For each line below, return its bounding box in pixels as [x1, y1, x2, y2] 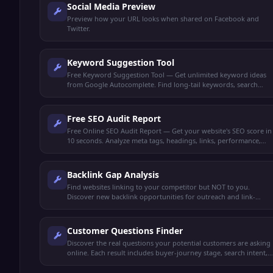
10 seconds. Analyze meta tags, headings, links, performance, [67, 136, 261, 145]
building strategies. [67, 202, 129, 211]
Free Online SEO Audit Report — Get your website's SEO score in [67, 126, 272, 135]
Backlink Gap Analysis [67, 169, 159, 180]
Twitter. [67, 24, 90, 33]
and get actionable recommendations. [67, 146, 188, 155]
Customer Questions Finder [67, 225, 183, 236]
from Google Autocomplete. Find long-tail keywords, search [67, 80, 258, 89]
